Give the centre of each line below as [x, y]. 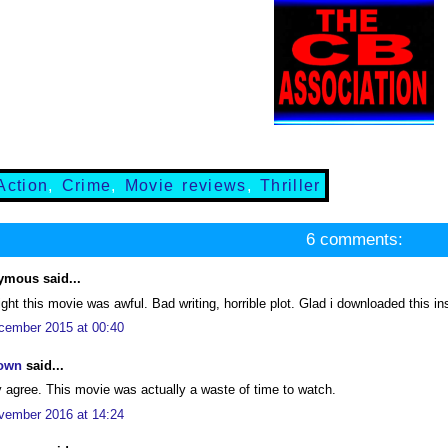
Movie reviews [185, 185]
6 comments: [354, 239]
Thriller [290, 185]
